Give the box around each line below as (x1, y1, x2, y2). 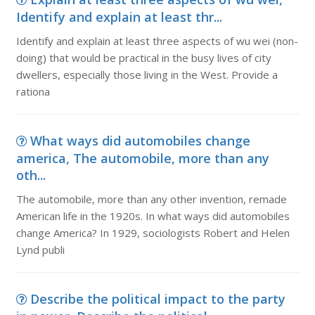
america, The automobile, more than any (15, 150, 269, 167)
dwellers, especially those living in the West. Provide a (15, 67, 278, 82)
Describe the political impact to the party (30, 290, 285, 307)
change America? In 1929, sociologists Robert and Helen (15, 226, 290, 240)
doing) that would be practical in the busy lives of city (15, 51, 271, 65)
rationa (15, 84, 50, 98)
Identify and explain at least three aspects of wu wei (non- (15, 34, 298, 48)
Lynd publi (15, 243, 65, 257)
